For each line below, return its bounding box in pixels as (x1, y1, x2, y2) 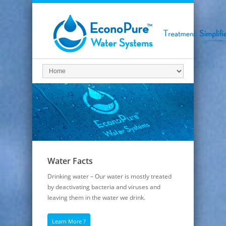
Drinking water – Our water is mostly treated (47, 172, 172, 181)
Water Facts (47, 155, 93, 167)
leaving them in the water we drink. (47, 193, 145, 202)
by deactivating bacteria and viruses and (47, 183, 160, 192)
